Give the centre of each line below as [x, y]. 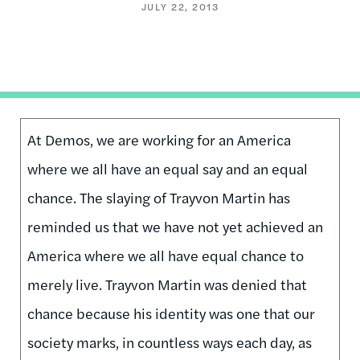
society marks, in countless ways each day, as [170, 342]
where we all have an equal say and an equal [168, 168]
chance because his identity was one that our [171, 313]
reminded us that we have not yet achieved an [175, 226]
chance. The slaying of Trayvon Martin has [159, 197]
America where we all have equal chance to [166, 255]
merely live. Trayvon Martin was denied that [167, 284]
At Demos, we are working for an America [159, 139]
